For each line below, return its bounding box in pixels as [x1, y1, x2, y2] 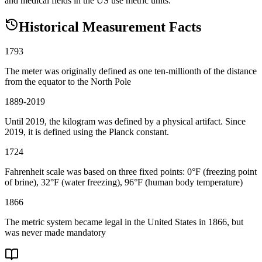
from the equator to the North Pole [5, 77, 131, 87]
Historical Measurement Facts [19, 19, 201, 35]
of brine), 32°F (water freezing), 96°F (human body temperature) [5, 177, 243, 188]
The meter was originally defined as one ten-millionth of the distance [5, 66, 257, 77]
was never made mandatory [5, 227, 106, 238]
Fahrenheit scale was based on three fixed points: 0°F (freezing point [5, 167, 257, 177]
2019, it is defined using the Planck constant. [5, 127, 169, 137]
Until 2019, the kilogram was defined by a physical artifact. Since [5, 116, 246, 127]
